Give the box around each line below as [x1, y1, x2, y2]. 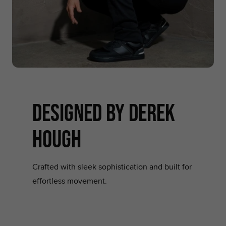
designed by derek [32, 98, 175, 127]
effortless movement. [32, 176, 107, 186]
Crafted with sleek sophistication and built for [32, 162, 192, 172]
